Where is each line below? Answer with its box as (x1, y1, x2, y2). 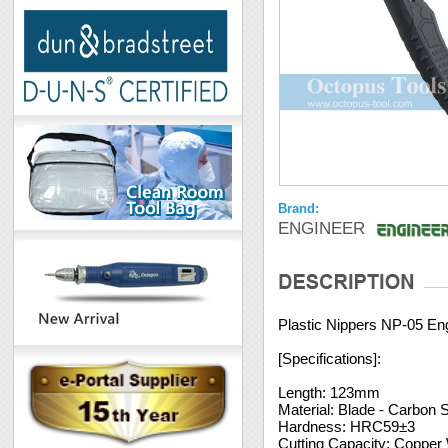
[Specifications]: (278, 350, 382, 367)
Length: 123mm (278, 384, 381, 401)
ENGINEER (278, 219, 366, 238)
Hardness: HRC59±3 (278, 418, 416, 435)
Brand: (278, 201, 320, 216)
